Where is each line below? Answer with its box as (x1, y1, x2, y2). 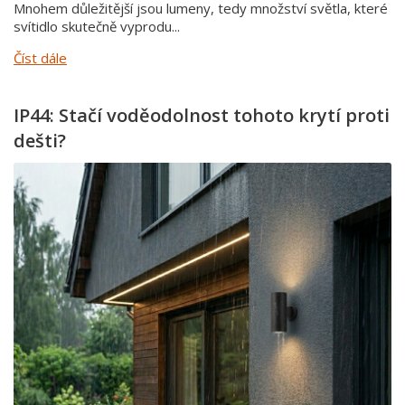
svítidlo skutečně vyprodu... (14, 17, 180, 36)
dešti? (14, 128, 66, 154)
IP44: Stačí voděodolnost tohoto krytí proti (14, 103, 390, 128)
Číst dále (14, 49, 67, 68)
